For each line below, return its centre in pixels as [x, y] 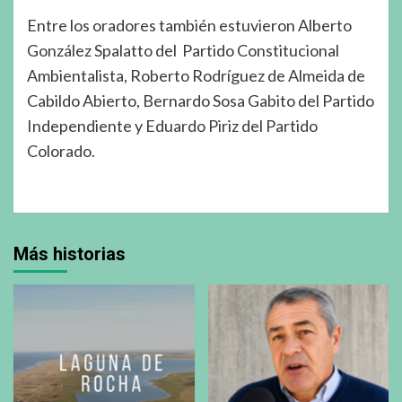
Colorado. [61, 150]
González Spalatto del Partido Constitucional [183, 50]
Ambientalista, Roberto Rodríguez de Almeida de [196, 75]
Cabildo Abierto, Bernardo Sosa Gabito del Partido [201, 100]
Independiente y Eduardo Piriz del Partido [172, 125]
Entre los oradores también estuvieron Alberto [189, 25]
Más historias [70, 253]
